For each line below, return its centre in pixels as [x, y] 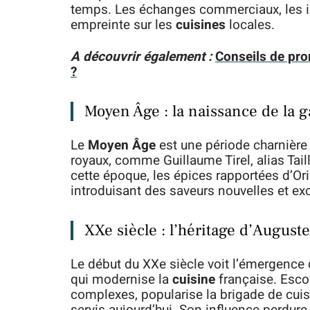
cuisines [201, 25]
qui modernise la [121, 280]
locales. [250, 25]
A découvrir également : [141, 57]
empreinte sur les [123, 25]
